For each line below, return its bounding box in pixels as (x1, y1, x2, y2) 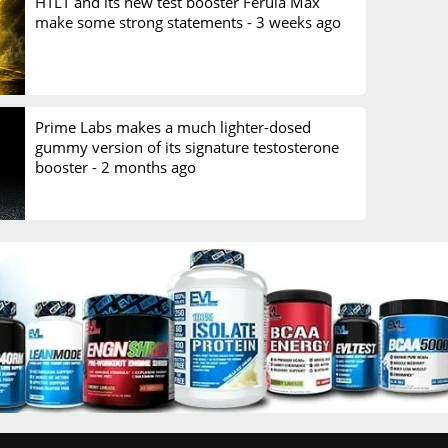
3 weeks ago (255, 11, 341, 32)
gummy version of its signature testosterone (34, 137, 339, 157)
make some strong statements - (34, 11, 256, 32)
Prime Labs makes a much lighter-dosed (34, 117, 311, 137)
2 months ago (100, 157, 196, 177)
